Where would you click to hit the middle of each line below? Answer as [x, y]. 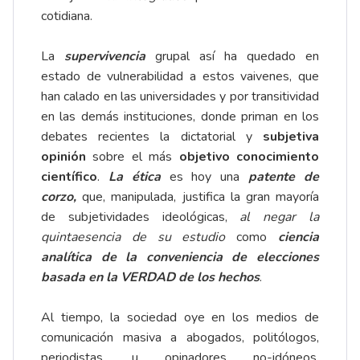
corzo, [59, 197]
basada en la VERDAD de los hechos [150, 278]
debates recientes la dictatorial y [152, 137]
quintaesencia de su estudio [133, 237]
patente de [284, 177]
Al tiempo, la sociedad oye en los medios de [180, 318]
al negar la [280, 217]
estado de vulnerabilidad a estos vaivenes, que [180, 77]
